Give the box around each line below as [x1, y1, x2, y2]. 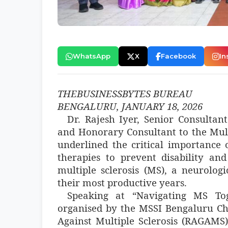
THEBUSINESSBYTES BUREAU [58, 87, 193, 100]
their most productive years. [58, 176, 187, 189]
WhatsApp [73, 52, 111, 61]
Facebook [161, 52, 196, 61]
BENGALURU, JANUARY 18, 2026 [58, 100, 203, 113]
